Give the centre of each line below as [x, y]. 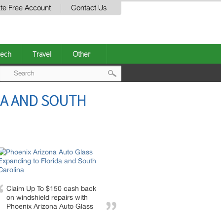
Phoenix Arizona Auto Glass [50, 206]
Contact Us [89, 8]
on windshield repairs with [47, 197]
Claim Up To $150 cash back [51, 188]
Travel [42, 54]
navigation [142, 113]
